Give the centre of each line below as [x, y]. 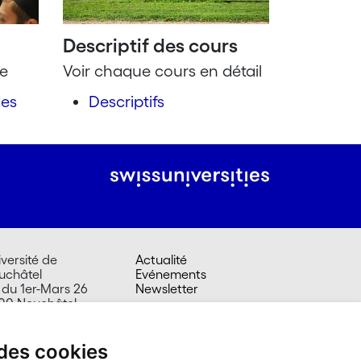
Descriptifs [126, 102]
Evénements [171, 274]
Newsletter [167, 289]
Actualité [161, 260]
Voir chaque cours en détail [162, 71]
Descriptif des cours [150, 46]
